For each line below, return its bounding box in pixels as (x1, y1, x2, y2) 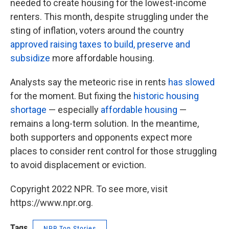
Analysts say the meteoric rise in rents (10, 77, 168, 87)
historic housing (133, 90, 199, 101)
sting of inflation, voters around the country (10, 25, 184, 36)
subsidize (10, 53, 52, 63)
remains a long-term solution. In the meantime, (10, 118, 199, 129)
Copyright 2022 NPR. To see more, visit (10, 184, 168, 194)
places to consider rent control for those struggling (10, 146, 217, 156)
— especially (47, 104, 101, 115)
